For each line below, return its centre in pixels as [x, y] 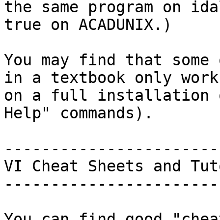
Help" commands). [79, 113]
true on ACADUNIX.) [88, 25]
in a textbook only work [111, 78]
